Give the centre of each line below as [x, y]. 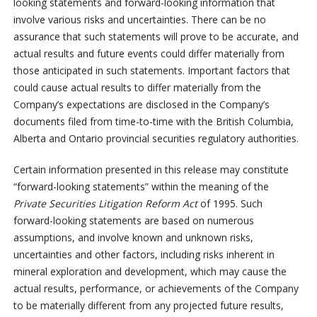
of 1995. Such [231, 204]
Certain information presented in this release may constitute [151, 170]
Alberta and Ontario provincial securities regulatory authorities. [156, 139]
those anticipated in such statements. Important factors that [151, 71]
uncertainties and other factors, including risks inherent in [144, 255]
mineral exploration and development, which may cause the [150, 272]
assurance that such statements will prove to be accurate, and [156, 37]
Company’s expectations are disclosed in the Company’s [141, 105]
